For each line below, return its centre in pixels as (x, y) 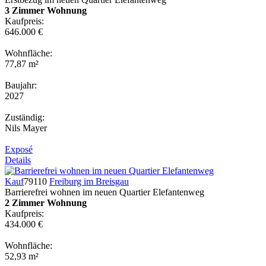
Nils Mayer (26, 128)
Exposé (19, 149)
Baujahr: (21, 85)
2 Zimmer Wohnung (46, 202)
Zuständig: (25, 117)
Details (18, 160)
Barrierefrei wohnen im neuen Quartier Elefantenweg (104, 192)
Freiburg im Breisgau (89, 181)
